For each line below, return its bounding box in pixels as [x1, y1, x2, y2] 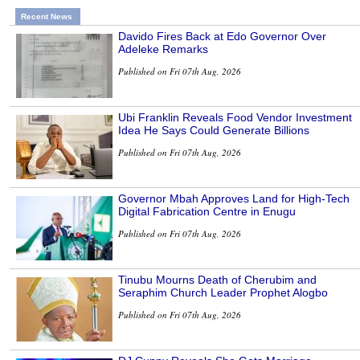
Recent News [21, 11, 72, 21]
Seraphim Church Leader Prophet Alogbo [118, 285, 328, 299]
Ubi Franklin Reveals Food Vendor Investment [118, 110, 352, 124]
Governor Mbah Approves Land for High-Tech [118, 191, 350, 205]
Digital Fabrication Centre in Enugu [118, 204, 296, 218]
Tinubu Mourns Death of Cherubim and [118, 272, 317, 286]
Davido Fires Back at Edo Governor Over [118, 29, 326, 43]
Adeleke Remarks [118, 42, 208, 55]
